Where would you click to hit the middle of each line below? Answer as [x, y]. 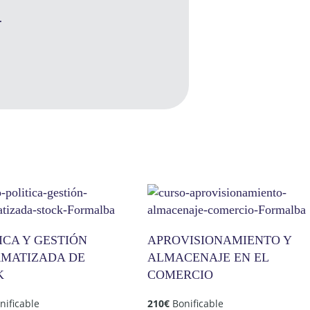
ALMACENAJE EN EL [208, 257]
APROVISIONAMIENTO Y [219, 240]
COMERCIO [180, 274]
